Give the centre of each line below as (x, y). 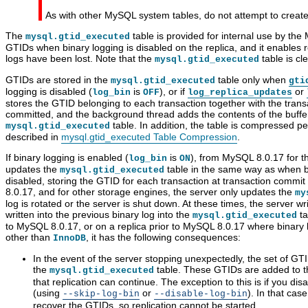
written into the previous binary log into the (99, 215)
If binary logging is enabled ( (67, 158)
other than (29, 238)
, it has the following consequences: (163, 238)
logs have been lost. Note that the (80, 59)
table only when (252, 80)
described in (33, 137)
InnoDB (69, 239)
